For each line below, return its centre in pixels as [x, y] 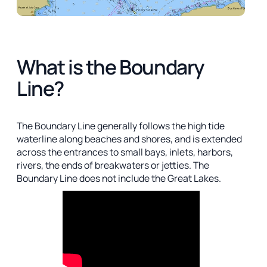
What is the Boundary [111, 67]
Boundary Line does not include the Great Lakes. [119, 178]
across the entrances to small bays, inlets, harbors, [125, 152]
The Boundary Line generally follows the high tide [121, 125]
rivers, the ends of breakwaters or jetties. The [113, 165]
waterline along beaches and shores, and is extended [129, 139]
